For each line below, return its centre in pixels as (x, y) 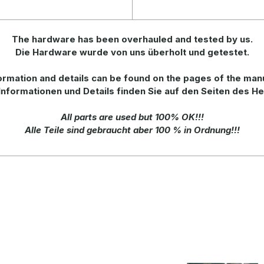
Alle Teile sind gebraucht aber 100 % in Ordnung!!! (132, 130)
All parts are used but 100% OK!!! (132, 117)
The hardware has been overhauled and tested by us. (132, 39)
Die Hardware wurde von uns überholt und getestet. (132, 52)
